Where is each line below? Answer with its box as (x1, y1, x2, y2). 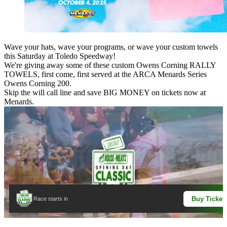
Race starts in (33, 196, 68, 202)
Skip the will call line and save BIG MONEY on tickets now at (4, 88, 206, 97)
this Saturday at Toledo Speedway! (4, 52, 116, 60)
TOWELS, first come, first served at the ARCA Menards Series (4, 70, 207, 79)
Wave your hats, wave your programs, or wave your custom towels (4, 43, 218, 51)
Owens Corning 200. (4, 79, 71, 88)
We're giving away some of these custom (4, 61, 136, 69)
